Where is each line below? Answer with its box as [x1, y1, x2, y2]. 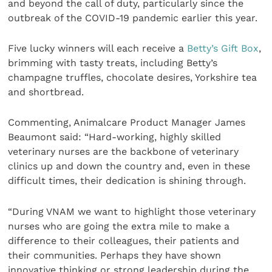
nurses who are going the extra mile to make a [8, 220, 230, 232]
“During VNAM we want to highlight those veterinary [8, 205, 256, 217]
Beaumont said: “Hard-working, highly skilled [8, 131, 222, 143]
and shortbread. [8, 86, 84, 98]
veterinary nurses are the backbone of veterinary [8, 146, 239, 158]
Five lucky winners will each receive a [8, 42, 188, 54]
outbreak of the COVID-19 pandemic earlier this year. [8, 12, 258, 24]
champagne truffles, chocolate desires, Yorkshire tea [8, 71, 257, 83]
